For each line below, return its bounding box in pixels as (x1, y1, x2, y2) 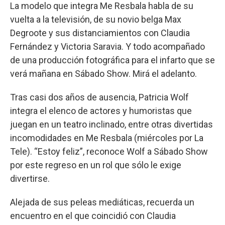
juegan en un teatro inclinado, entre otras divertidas (10, 119, 213, 130)
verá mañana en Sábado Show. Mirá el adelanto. (10, 68, 197, 79)
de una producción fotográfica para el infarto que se (10, 54, 215, 65)
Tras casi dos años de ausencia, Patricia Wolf (10, 91, 189, 102)
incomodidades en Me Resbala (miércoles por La (10, 132, 203, 143)
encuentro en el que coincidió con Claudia (10, 210, 176, 221)
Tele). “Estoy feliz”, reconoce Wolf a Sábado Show (10, 146, 208, 157)
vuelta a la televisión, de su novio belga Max (10, 14, 181, 25)
